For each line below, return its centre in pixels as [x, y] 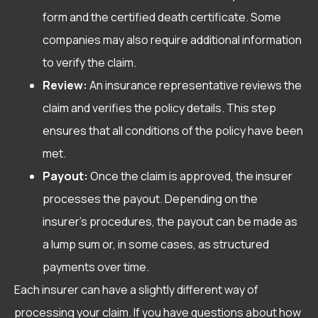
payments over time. [96, 267]
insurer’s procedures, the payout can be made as [170, 222]
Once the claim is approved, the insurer [190, 176]
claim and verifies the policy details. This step [159, 108]
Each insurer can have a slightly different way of [136, 290]
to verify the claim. [89, 63]
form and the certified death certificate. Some [162, 17]
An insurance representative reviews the [194, 86]
